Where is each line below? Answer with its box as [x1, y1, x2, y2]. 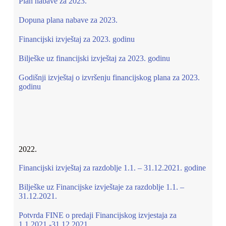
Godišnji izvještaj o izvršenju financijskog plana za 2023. [18, 73, 200, 82]
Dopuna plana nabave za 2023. [18, 16, 118, 24]
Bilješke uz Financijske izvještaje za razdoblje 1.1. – [18, 183, 184, 191]
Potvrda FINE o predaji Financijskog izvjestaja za [18, 211, 177, 219]
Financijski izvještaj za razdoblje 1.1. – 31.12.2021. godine [18, 163, 206, 172]
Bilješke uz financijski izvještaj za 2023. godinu [18, 54, 170, 63]
